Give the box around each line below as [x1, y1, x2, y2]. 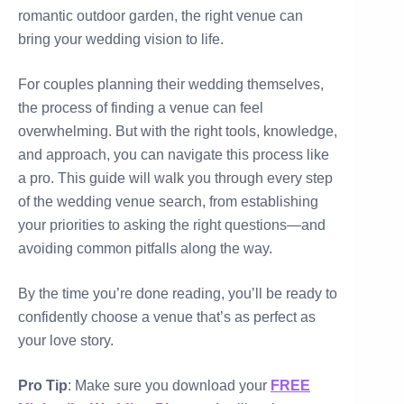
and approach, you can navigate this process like [18, 147, 329, 163]
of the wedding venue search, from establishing [18, 194, 318, 210]
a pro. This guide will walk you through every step [18, 170, 333, 187]
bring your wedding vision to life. [18, 32, 224, 48]
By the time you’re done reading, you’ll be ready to [18, 286, 337, 302]
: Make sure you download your [68, 378, 271, 394]
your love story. [18, 333, 114, 349]
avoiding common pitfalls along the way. [18, 241, 272, 257]
